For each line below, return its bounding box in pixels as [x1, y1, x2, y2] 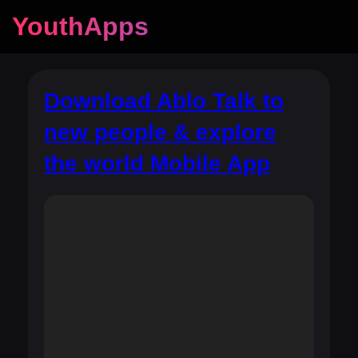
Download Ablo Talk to [44, 89, 284, 113]
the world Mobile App [44, 151, 270, 176]
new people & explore [44, 120, 276, 145]
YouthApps [12, 12, 149, 41]
